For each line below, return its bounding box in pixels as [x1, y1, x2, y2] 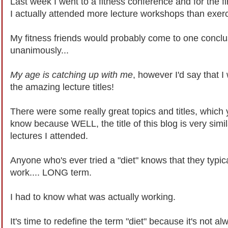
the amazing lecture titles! [10, 81, 114, 92]
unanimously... [10, 45, 69, 55]
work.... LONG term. [10, 167, 92, 178]
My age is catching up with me [10, 69, 133, 80]
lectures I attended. [10, 130, 88, 141]
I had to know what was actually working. [10, 191, 176, 202]
